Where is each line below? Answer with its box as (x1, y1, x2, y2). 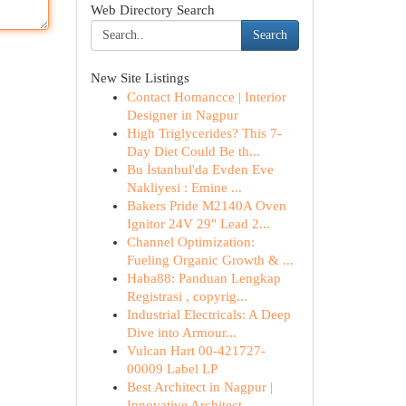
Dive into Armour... (126, 325, 237, 340)
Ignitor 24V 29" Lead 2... (126, 217, 270, 231)
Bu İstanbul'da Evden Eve (126, 162, 274, 177)
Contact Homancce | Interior (126, 90, 286, 104)
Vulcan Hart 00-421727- (126, 343, 266, 358)
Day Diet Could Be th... (126, 144, 260, 159)
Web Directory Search (90, 3, 215, 17)
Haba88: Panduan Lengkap (126, 271, 281, 285)
